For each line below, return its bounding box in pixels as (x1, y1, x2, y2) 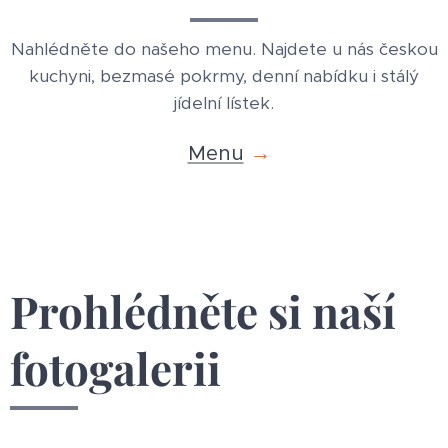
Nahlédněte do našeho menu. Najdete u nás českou (10, 38, 438, 61)
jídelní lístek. (174, 92, 274, 115)
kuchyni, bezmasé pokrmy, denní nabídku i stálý (29, 65, 419, 88)
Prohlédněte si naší (10, 281, 396, 341)
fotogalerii (10, 338, 221, 398)
